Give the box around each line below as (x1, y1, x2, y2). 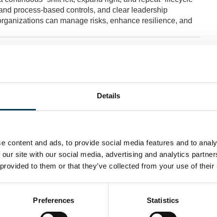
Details (96, 91, 121, 100)
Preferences (33, 196, 75, 204)
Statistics (147, 196, 179, 204)
